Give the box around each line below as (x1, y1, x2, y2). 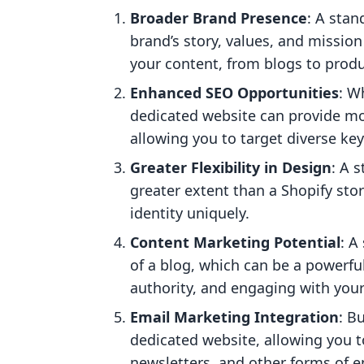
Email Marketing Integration (130, 307, 339, 327)
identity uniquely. (130, 203, 249, 223)
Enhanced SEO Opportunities (130, 83, 339, 102)
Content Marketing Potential (130, 232, 340, 252)
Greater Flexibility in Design (130, 158, 331, 177)
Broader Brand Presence (130, 8, 307, 28)
